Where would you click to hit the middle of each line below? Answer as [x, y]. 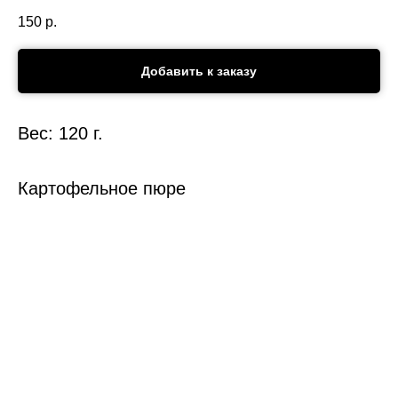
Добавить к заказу [199, 72]
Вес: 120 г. [60, 134]
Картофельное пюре [102, 189]
